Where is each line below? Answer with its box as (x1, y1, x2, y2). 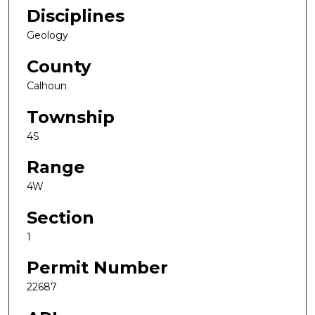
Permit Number (27, 257, 168, 278)
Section (27, 207, 94, 228)
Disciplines (27, 6, 124, 27)
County (27, 56, 91, 77)
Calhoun (27, 79, 67, 92)
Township (27, 106, 115, 127)
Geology (27, 29, 68, 42)
